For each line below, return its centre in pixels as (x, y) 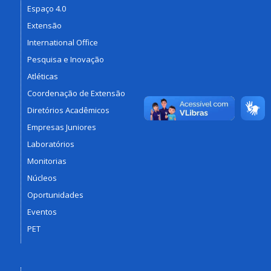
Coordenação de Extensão (76, 93)
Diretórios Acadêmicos (68, 110)
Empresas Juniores (61, 127)
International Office (62, 42)
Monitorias (47, 161)
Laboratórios (51, 144)
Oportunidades (55, 194)
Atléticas (42, 76)
